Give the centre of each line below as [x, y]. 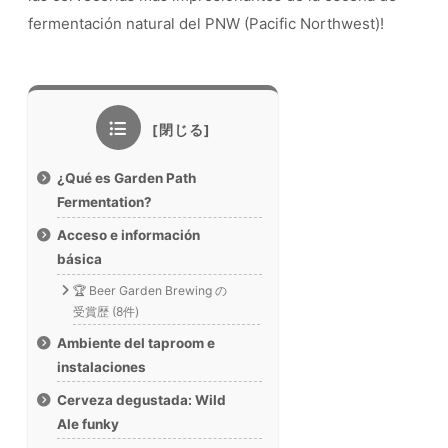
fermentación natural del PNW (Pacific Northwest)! [206, 24]
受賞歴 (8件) [106, 311]
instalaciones [102, 366]
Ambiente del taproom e [136, 342]
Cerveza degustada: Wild [142, 399]
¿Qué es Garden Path [127, 177]
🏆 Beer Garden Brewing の [150, 290]
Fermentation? [105, 201]
